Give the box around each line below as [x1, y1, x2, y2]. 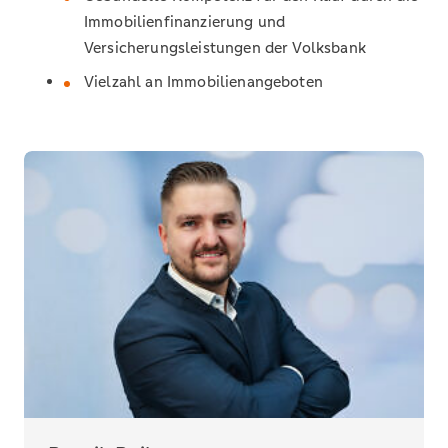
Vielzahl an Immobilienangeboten [84, 71, 323, 91]
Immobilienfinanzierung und [84, 11, 286, 31]
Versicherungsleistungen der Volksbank [84, 37, 366, 57]
